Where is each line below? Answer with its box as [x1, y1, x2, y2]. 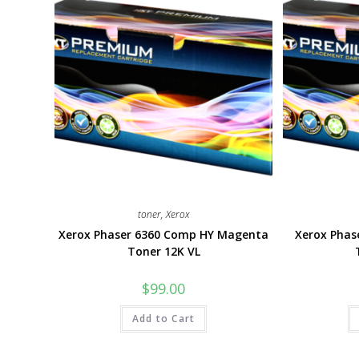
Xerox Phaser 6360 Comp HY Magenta [58, 226, 269, 242]
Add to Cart [132, 311, 196, 325]
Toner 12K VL [127, 243, 200, 259]
